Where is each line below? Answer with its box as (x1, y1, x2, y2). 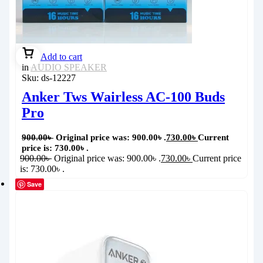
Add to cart (41, 51, 82, 62)
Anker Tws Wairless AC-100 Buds (22, 89, 225, 104)
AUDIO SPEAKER (31, 62, 107, 72)
